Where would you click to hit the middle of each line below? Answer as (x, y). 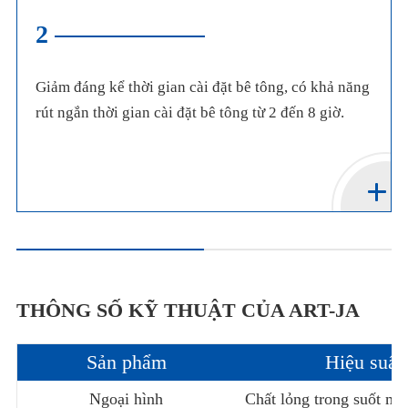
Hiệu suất (363, 362)
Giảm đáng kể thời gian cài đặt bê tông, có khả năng (202, 87)
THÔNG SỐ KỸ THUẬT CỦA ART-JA (188, 310)
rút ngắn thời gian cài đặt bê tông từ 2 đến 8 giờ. (189, 112)
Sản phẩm (126, 362)
